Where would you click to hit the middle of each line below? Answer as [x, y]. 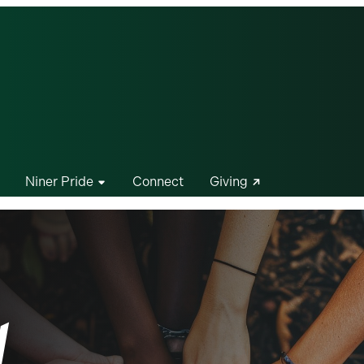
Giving [229, 182]
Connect [158, 182]
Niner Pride [59, 182]
